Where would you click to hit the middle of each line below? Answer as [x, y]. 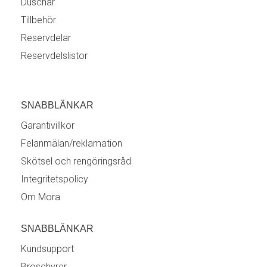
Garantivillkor [48, 125]
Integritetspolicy [55, 179]
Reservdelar [46, 38]
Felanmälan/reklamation [72, 143]
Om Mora [41, 197]
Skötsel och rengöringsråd [76, 161]
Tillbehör [38, 20]
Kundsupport [47, 249]
